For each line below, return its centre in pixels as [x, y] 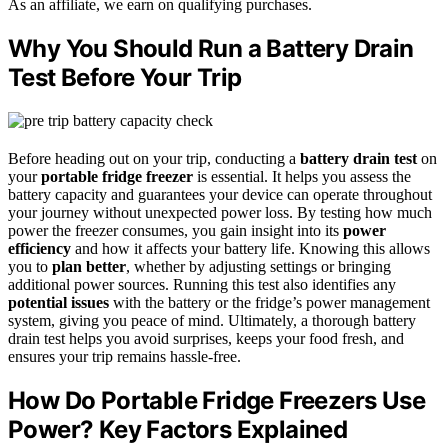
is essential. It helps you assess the [302, 177]
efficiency [39, 249]
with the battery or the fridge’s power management [269, 303]
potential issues [58, 303]
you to [30, 267]
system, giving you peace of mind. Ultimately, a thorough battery [212, 321]
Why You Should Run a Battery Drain [211, 49]
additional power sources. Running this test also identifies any [202, 285]
